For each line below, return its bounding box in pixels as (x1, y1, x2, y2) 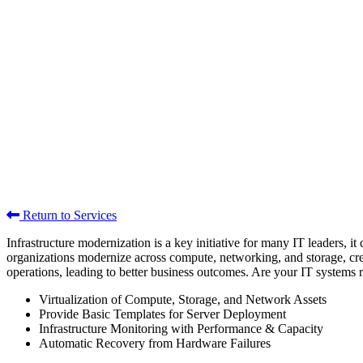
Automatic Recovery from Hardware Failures (39, 335, 271, 350)
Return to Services (19, 207, 117, 222)
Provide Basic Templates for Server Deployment (39, 306, 286, 321)
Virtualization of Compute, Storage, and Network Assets (39, 292, 327, 306)
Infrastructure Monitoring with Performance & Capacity (39, 321, 323, 335)
